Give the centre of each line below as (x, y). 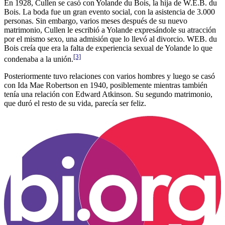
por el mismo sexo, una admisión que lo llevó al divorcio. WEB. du (110, 39)
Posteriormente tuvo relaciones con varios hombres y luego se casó (109, 76)
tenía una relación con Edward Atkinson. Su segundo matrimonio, (108, 94)
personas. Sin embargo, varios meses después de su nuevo (96, 21)
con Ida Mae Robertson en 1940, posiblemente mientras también (106, 85)
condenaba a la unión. (39, 59)
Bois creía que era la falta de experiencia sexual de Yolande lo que (108, 48)
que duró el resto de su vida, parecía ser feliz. (75, 103)
